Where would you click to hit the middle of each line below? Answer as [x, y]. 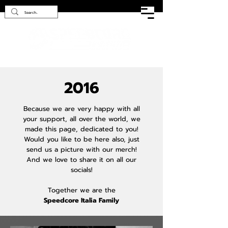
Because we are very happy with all [81, 109]
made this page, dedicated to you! [81, 129]
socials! [81, 170]
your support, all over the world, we [81, 119]
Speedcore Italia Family [81, 201]
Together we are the [81, 190]
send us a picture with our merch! [81, 150]
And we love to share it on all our [81, 160]
